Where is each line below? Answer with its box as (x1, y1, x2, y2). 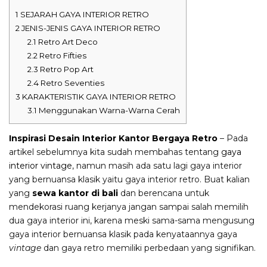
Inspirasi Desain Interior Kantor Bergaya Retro (9, 133, 218, 144)
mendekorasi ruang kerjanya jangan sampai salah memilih (9, 201, 249, 213)
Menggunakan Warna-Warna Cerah (36, 105, 180, 116)
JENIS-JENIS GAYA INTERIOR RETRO (20, 23, 160, 33)
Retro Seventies (38, 78, 104, 88)
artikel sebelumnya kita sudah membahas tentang (9, 147, 221, 158)
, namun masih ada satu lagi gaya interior (72, 160, 242, 172)
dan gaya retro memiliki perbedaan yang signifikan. (41, 243, 256, 254)
